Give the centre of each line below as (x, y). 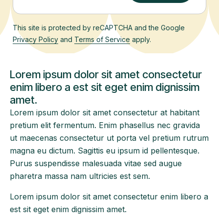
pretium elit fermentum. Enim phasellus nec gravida (105, 125)
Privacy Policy (35, 40)
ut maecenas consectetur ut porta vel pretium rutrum (109, 138)
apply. (141, 40)
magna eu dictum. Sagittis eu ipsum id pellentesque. (105, 151)
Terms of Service (102, 40)
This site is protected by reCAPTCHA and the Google (99, 28)
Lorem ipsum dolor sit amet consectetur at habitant (105, 113)
